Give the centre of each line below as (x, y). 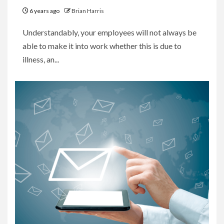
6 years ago (44, 10)
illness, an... (41, 59)
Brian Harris (88, 10)
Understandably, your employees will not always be (109, 32)
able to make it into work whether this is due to (102, 45)
